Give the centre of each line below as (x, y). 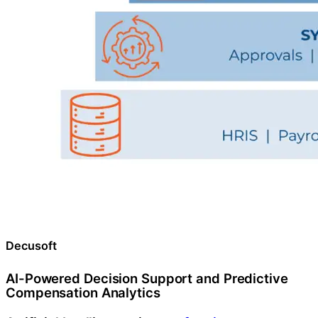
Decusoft (31, 245)
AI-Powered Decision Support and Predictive (147, 278)
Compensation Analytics (83, 292)
